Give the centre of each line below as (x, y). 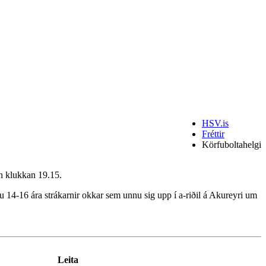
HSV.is (215, 123)
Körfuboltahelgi (232, 144)
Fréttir (213, 134)
